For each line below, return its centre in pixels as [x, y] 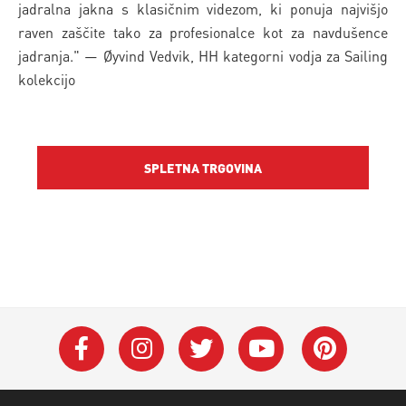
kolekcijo [47, 79]
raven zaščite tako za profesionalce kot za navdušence [203, 32]
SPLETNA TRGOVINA [203, 167]
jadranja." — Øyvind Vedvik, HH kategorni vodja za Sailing [203, 55]
